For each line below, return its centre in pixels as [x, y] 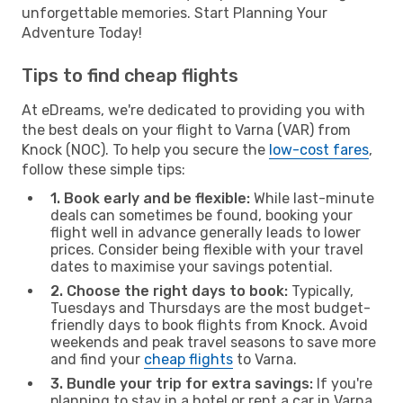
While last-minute [312, 198]
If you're [343, 383]
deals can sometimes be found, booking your [201, 215]
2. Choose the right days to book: [169, 291]
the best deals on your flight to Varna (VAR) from [186, 130]
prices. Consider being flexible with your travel [207, 249]
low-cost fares [319, 149]
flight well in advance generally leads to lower [206, 232]
